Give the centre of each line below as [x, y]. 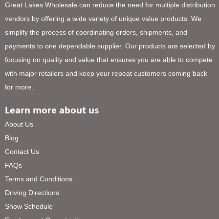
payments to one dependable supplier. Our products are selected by [110, 46]
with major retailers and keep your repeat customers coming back [106, 74]
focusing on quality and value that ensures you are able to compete [109, 60]
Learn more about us [52, 110]
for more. [19, 87]
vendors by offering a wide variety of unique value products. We [103, 19]
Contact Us [22, 151]
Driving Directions [32, 192]
